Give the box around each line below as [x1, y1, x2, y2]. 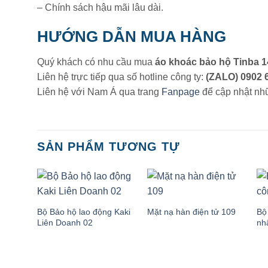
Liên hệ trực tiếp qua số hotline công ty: [37, 72, 206, 83]
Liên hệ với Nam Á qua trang [37, 87, 162, 98]
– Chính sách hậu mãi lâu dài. [37, 2, 163, 13]
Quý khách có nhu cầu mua [37, 57, 155, 68]
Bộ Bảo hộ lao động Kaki [36, 206, 130, 217]
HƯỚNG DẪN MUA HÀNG [37, 28, 230, 45]
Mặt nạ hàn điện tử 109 [147, 207, 236, 217]
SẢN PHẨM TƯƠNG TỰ [37, 139, 180, 153]
